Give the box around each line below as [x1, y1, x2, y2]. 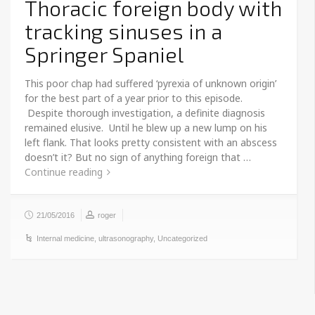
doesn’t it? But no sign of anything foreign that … [25, 150, 251, 164]
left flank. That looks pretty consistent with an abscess [25, 135, 277, 149]
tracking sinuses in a [25, 18, 222, 44]
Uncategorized [157, 233, 207, 243]
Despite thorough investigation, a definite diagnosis [25, 105, 265, 120]
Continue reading [25, 165, 103, 179]
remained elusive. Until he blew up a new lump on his [25, 120, 267, 134]
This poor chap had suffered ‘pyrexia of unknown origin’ [25, 76, 276, 90]
